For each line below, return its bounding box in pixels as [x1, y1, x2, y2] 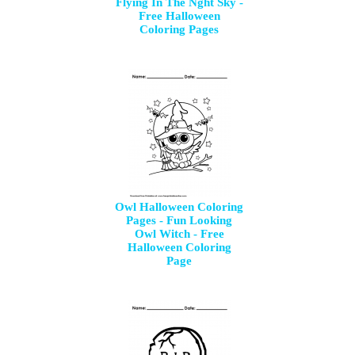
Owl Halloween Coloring [115, 200, 244, 213]
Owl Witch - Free [134, 227, 224, 240]
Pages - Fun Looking [126, 214, 233, 227]
